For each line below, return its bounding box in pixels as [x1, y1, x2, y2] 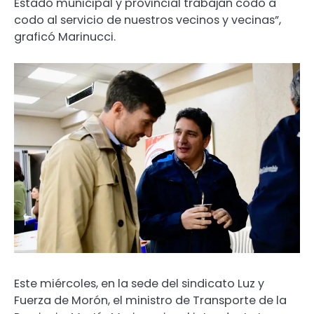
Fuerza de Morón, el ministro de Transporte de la [14, 292, 287, 308]
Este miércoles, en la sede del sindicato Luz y [14, 275, 264, 292]
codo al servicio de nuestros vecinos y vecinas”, [14, 12, 281, 29]
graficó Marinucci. [14, 29, 116, 46]
